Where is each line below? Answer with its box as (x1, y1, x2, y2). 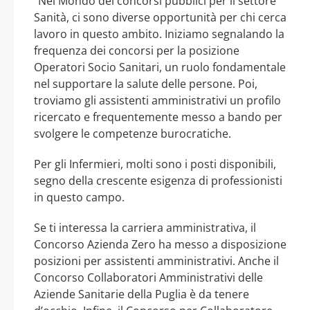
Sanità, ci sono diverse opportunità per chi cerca (34, 9, 286, 25)
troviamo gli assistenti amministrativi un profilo (34, 92, 281, 108)
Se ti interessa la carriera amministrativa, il (34, 219, 256, 235)
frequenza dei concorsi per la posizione (34, 42, 239, 58)
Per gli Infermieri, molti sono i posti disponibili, (34, 156, 276, 172)
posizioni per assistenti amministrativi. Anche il (34, 253, 279, 268)
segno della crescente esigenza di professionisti (34, 172, 282, 188)
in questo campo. (34, 189, 125, 205)
